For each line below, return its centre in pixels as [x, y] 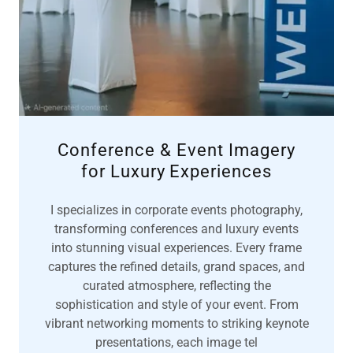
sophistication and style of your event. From [176, 305]
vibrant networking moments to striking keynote [176, 324]
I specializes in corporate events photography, [176, 210]
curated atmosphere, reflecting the [176, 286]
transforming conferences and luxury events [176, 229]
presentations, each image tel [176, 343]
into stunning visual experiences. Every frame [176, 248]
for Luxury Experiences [176, 172]
